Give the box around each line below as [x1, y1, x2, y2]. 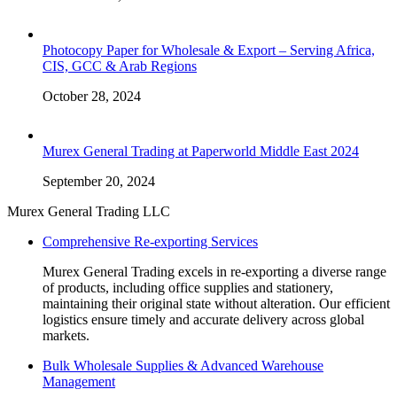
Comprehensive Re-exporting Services [43, 233, 258, 249]
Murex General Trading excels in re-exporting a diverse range [43, 263, 386, 279]
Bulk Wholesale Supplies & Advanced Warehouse [43, 357, 323, 373]
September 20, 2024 [43, 173, 155, 189]
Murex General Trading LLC [7, 203, 170, 219]
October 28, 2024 [43, 88, 141, 104]
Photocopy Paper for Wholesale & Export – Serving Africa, [43, 42, 375, 58]
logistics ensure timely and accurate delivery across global [43, 311, 364, 327]
